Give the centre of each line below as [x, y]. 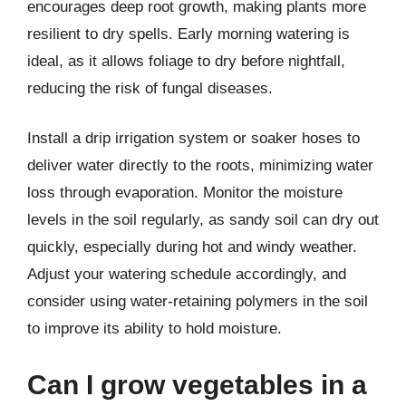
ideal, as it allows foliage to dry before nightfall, [186, 61]
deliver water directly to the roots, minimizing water [200, 165]
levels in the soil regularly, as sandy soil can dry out [203, 220]
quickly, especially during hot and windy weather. [192, 247]
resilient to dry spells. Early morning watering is [188, 34]
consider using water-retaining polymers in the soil [198, 301]
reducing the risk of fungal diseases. [150, 88]
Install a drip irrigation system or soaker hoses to [193, 138]
